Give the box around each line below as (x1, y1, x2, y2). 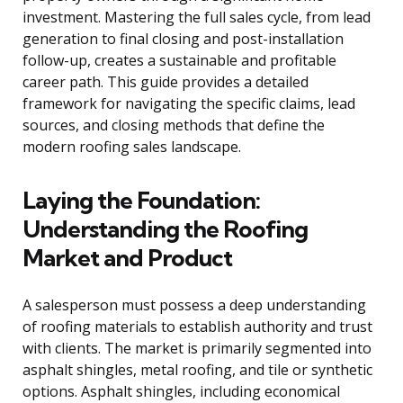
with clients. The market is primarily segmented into (22, 338, 372, 359)
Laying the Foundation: (22, 185, 260, 216)
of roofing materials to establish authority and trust (22, 317, 372, 337)
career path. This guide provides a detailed (22, 72, 309, 93)
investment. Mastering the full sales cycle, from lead (22, 7, 371, 28)
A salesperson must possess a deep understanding (22, 295, 366, 316)
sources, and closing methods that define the (22, 115, 325, 136)
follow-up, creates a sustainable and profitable (22, 50, 336, 71)
